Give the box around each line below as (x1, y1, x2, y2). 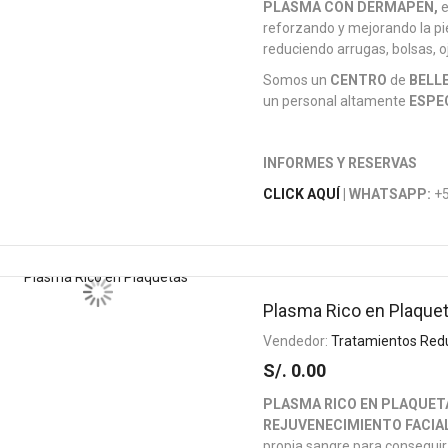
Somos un (263, 72, 331, 88)
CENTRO (330, 72, 388, 88)
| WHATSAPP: (340, 186, 432, 202)
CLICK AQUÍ (263, 186, 341, 202)
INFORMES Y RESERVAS (263, 155, 418, 171)
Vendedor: (263, 333, 332, 349)
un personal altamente (263, 93, 410, 109)
